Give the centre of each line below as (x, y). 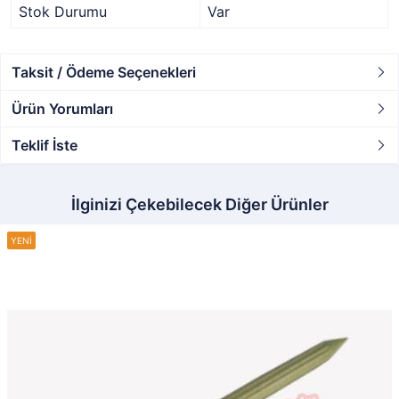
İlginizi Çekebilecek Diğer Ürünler (199, 204)
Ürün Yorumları (62, 109)
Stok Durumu (63, 12)
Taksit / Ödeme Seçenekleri (104, 72)
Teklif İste (45, 145)
